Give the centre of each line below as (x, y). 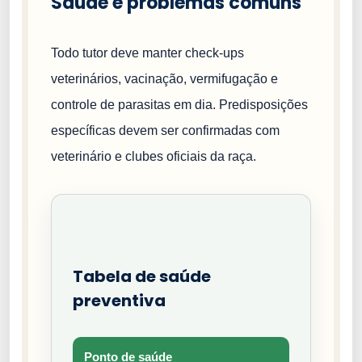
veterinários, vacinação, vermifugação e (164, 79)
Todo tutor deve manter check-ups (147, 53)
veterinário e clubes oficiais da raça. (154, 157)
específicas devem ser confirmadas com (165, 131)
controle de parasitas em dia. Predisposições (179, 105)
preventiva (119, 301)
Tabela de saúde (142, 277)
